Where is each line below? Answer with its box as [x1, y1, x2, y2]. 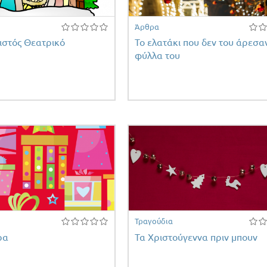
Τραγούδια [134, 217, 173, 226]
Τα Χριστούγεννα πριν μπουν [134, 231, 257, 243]
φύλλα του [134, 50, 180, 61]
